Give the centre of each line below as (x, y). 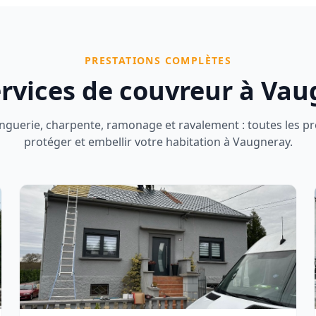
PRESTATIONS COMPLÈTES (158, 60)
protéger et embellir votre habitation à (128, 142)
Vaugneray (261, 142)
